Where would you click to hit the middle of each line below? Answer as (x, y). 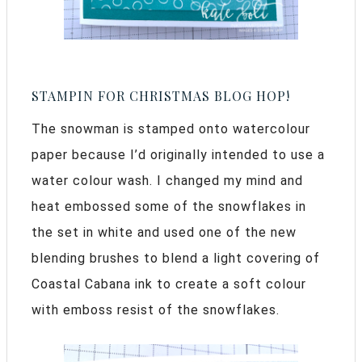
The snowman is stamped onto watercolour (171, 129)
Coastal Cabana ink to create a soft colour (169, 284)
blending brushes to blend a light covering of (176, 259)
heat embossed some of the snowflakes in (169, 207)
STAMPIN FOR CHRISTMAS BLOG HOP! (161, 96)
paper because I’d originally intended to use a (178, 155)
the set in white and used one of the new (164, 233)
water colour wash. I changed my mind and (167, 181)
